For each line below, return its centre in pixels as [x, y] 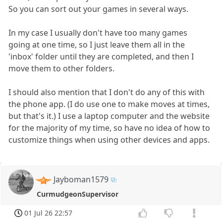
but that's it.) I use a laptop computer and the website [109, 116]
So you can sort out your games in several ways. [99, 9]
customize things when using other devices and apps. [109, 140]
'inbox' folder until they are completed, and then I [101, 57]
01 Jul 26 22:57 [49, 213]
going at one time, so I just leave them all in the [97, 45]
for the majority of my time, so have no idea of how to [110, 128]
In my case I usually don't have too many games [98, 33]
